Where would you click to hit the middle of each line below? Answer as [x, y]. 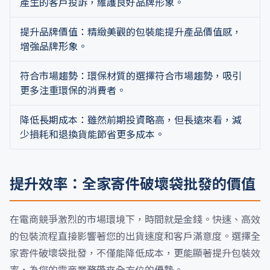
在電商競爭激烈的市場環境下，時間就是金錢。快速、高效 [135, 219]
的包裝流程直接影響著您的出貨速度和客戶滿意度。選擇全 [135, 236]
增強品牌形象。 [54, 46]
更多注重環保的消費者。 [73, 90]
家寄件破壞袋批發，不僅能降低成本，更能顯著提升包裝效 [135, 253]
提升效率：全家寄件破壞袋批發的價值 [133, 184]
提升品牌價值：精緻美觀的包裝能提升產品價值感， [131, 32]
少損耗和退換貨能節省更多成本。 [92, 134]
